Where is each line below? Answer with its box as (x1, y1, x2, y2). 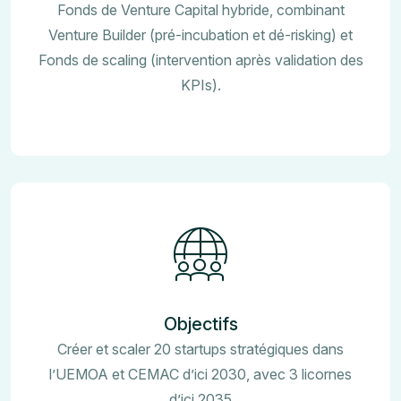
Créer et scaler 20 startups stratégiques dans (57, 339, 344, 358)
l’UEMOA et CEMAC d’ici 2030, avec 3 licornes (49, 364, 352, 383)
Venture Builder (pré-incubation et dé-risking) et (48, 25, 353, 44)
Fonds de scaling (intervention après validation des (38, 50, 363, 69)
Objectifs (163, 312, 238, 335)
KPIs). (180, 75, 221, 94)
